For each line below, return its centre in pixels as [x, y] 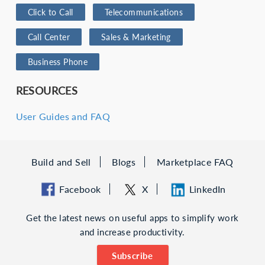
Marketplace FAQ [195, 162]
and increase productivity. [132, 232]
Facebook [80, 189]
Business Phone [58, 62]
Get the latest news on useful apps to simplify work [132, 218]
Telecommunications [144, 12]
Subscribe [132, 255]
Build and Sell [61, 162]
